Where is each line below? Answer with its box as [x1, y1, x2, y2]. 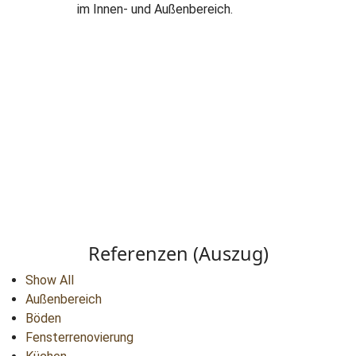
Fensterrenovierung [25, 330, 133, 346]
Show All [25, 273, 74, 288]
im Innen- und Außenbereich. [77, 2, 233, 17]
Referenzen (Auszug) [87, 241, 269, 267]
